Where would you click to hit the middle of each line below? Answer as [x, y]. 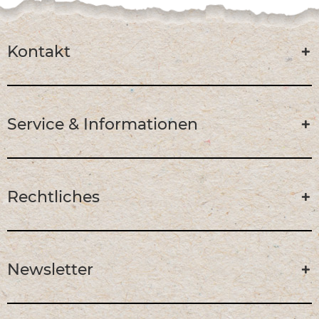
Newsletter [50, 270]
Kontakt [39, 52]
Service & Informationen [103, 125]
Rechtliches [53, 197]
